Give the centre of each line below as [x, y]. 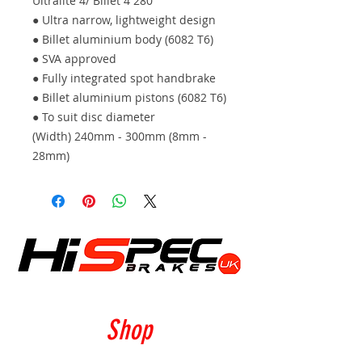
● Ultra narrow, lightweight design [124, 19]
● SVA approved [74, 58]
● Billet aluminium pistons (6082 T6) [129, 97]
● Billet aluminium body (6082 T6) [123, 39]
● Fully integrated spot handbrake [124, 78]
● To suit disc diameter [94, 116]
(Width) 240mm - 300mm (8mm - [120, 136]
